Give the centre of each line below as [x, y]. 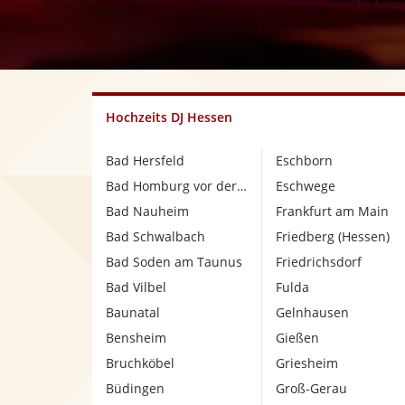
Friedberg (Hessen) [332, 236]
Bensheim [136, 338]
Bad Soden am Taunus [174, 262]
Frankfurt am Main [332, 211]
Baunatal [133, 312]
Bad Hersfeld [145, 160]
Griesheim [306, 363]
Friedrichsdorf [318, 262]
